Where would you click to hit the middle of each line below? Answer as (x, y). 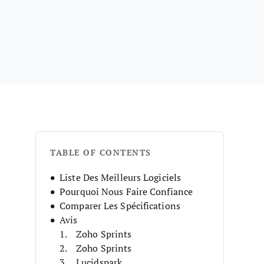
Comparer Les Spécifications (120, 205)
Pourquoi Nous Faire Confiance (126, 191)
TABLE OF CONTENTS (101, 152)
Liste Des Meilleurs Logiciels (121, 177)
